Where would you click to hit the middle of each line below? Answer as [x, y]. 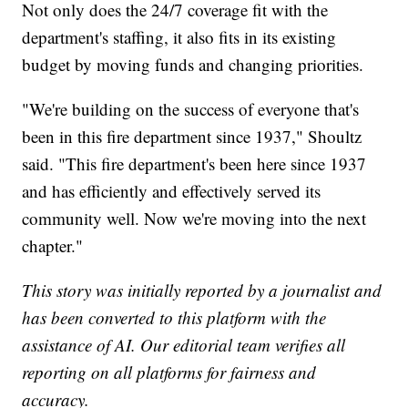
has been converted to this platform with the [174, 318]
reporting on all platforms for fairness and [169, 372]
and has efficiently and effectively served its [172, 191]
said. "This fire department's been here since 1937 [194, 164]
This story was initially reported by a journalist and [202, 291]
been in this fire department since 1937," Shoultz [192, 137]
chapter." [53, 246]
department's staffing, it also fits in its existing [179, 37]
